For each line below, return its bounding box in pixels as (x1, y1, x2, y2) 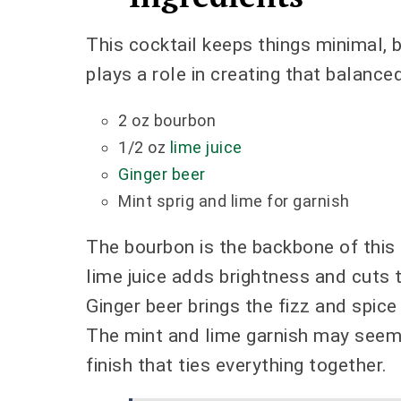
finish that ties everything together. (86, 354, 388, 377)
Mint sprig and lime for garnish (118, 192, 350, 211)
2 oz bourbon (118, 111, 216, 131)
